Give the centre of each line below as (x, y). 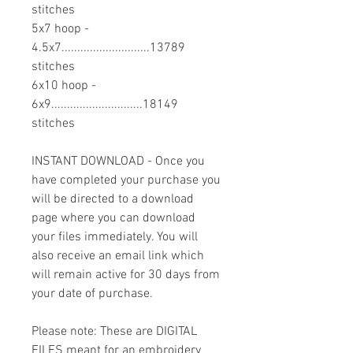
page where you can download (113, 219)
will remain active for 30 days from (126, 275)
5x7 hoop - (60, 30)
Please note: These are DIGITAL (114, 332)
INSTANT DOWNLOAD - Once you (118, 162)
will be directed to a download (113, 200)
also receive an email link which (118, 256)
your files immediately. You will (115, 238)
